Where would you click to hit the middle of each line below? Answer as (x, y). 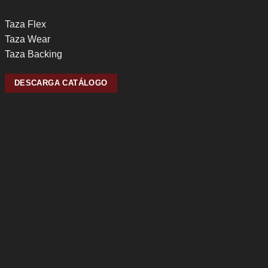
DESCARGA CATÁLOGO (61, 83)
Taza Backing (33, 54)
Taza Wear (27, 39)
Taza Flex (25, 24)
